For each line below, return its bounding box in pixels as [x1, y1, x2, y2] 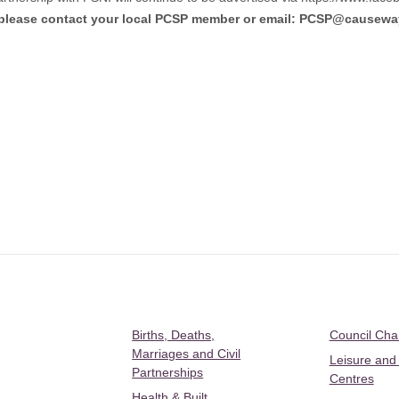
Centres [329, 371, 374, 387]
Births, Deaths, [132, 328, 216, 343]
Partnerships [132, 365, 204, 380]
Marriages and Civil [132, 346, 241, 362]
